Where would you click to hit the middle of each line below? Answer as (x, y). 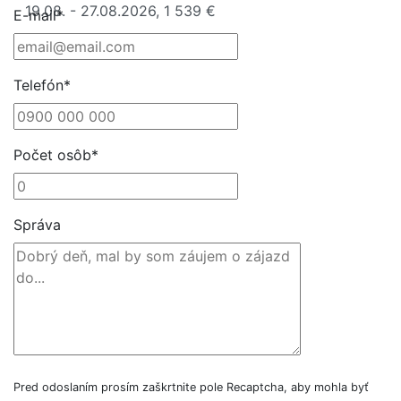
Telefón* (42, 85)
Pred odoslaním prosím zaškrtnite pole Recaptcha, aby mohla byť (191, 387)
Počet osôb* (56, 155)
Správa (37, 225)
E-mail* (38, 15)
